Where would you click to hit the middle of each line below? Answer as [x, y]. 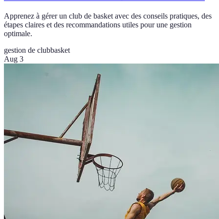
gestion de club [27, 50]
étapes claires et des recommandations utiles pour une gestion [98, 24]
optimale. [18, 33]
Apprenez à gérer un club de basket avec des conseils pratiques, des [108, 16]
